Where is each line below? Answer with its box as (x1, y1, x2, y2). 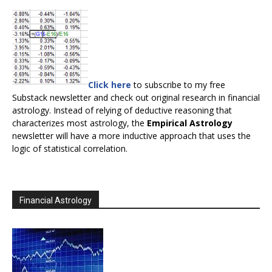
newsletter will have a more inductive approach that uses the (12, 130, 251, 142)
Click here (88, 79, 131, 91)
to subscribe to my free (131, 79, 225, 91)
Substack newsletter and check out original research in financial (12, 92, 260, 104)
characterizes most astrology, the (12, 117, 147, 129)
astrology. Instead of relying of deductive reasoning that (12, 104, 232, 117)
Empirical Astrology (147, 117, 233, 129)
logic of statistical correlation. (12, 143, 127, 155)
